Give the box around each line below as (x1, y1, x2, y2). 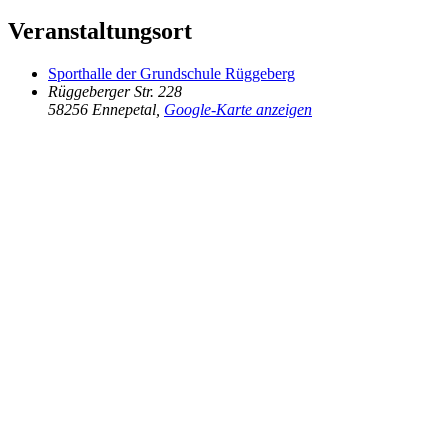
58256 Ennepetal (48, 100, 156, 118)
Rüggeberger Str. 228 (48, 82, 182, 100)
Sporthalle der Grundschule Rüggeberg (48, 64, 295, 82)
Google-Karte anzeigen (164, 100, 312, 118)
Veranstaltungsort (8, 17, 192, 44)
